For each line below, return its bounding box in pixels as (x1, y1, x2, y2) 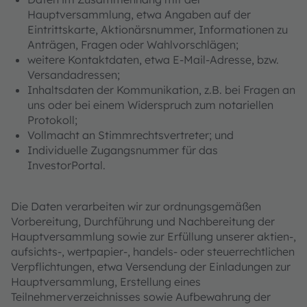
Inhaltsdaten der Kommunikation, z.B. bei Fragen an (27, 83, 295, 97)
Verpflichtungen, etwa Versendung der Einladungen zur (11, 260, 291, 273)
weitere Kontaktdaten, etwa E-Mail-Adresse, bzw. (27, 53, 279, 66)
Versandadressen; (27, 68, 120, 82)
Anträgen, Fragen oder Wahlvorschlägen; (27, 38, 238, 51)
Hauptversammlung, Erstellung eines (11, 275, 201, 288)
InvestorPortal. (27, 158, 106, 172)
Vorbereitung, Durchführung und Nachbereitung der (11, 214, 275, 228)
